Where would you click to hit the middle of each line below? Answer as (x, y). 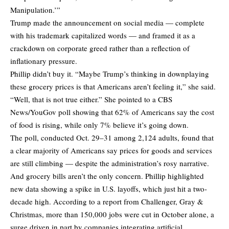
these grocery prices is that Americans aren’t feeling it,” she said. (113, 86)
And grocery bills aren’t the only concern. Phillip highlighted (107, 176)
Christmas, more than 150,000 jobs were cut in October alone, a (112, 214)
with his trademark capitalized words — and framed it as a (103, 35)
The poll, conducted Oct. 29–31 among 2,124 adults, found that (112, 137)
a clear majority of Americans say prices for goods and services (111, 150)
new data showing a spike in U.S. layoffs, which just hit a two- (109, 188)
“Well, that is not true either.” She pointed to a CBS (91, 99)
